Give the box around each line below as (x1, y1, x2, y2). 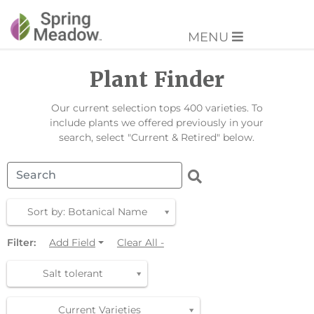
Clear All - (116, 236, 164, 250)
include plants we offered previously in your (50, 116, 264, 130)
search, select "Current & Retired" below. (59, 131, 255, 144)
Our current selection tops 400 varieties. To (50, 102, 263, 115)
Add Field (49, 236, 95, 250)
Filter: (7, 236, 36, 250)
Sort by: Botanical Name (27, 205, 147, 219)
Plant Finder (90, 66, 224, 94)
